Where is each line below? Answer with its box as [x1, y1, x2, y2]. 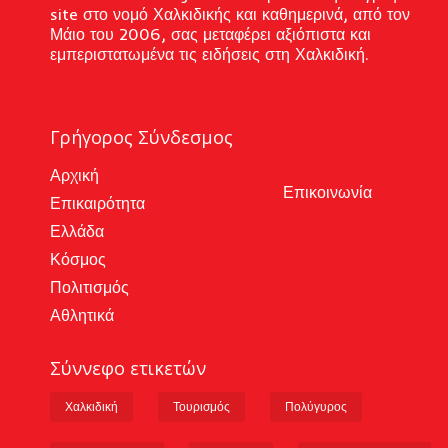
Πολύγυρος [285, 398, 347, 414]
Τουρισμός [173, 398, 230, 414]
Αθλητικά [50, 304, 114, 325]
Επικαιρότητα [50, 192, 145, 213]
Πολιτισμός [50, 276, 129, 297]
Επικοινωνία [283, 181, 372, 202]
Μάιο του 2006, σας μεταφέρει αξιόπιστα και [50, 23, 371, 44]
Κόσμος [50, 248, 106, 269]
